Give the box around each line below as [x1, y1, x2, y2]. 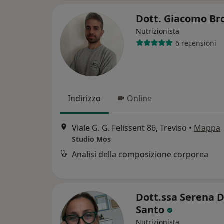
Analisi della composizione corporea [72, 149, 208, 160]
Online [127, 93, 152, 104]
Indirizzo [68, 93, 101, 104]
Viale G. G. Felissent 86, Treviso [72, 122, 187, 134]
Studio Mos [72, 134, 111, 144]
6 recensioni [175, 38, 216, 48]
